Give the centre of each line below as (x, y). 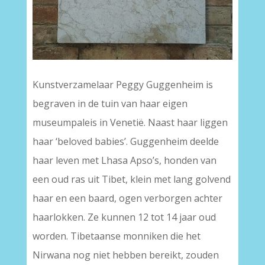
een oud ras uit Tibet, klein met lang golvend (131, 180)
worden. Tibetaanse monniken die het (116, 236)
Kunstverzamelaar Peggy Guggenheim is (122, 85)
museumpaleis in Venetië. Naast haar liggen (130, 123)
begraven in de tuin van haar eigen (110, 104)
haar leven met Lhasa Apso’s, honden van (124, 161)
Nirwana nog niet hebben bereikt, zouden (125, 255)
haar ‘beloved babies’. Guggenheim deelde (125, 142)
